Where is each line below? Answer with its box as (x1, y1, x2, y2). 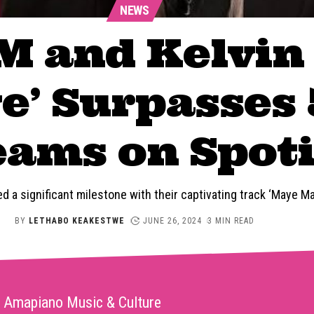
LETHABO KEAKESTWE (29, 216, 125, 226)
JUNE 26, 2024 (142, 216, 202, 226)
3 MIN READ (207, 216, 254, 226)
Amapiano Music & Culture (4, 294, 162, 312)
